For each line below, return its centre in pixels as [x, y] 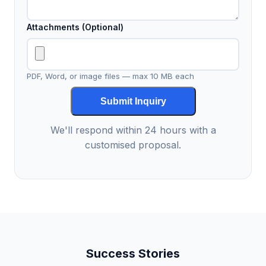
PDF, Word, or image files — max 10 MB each [110, 76]
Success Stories [133, 254]
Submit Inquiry [133, 101]
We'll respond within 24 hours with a [133, 130]
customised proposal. [133, 145]
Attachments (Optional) [75, 27]
